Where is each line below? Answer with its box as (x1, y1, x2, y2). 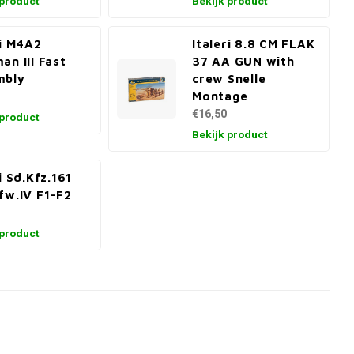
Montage (192, 88, 248, 103)
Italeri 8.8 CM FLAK (192, 36, 315, 51)
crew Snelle (192, 71, 266, 85)
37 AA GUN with (192, 54, 295, 68)
